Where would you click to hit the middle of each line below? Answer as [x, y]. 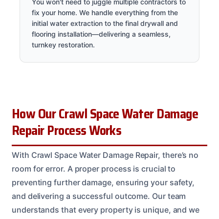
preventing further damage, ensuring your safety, [103, 182]
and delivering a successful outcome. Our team [99, 196]
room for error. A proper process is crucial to [94, 168]
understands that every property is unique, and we [106, 209]
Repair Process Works [67, 130]
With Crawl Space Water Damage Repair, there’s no [105, 155]
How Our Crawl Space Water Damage [105, 114]
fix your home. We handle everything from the [105, 12]
